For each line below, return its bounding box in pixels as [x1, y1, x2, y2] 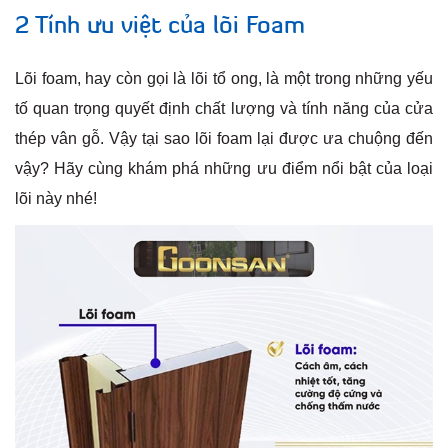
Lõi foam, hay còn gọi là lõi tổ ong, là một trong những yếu [15, 70, 433, 88]
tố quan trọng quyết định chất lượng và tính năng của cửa [15, 100, 433, 118]
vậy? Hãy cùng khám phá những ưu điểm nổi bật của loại [15, 160, 433, 178]
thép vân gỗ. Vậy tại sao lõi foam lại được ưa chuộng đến [15, 130, 433, 148]
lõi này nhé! [15, 190, 97, 208]
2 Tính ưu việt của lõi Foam [15, 15, 305, 40]
